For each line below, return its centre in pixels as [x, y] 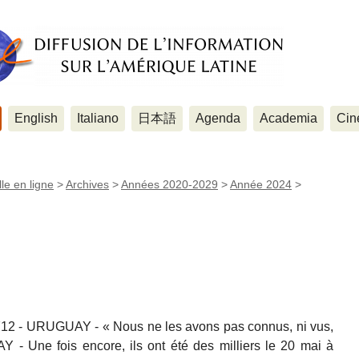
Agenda [218, 118]
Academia [288, 118]
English [36, 118]
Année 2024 [261, 184]
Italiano [98, 118]
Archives [87, 184]
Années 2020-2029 [169, 184]
